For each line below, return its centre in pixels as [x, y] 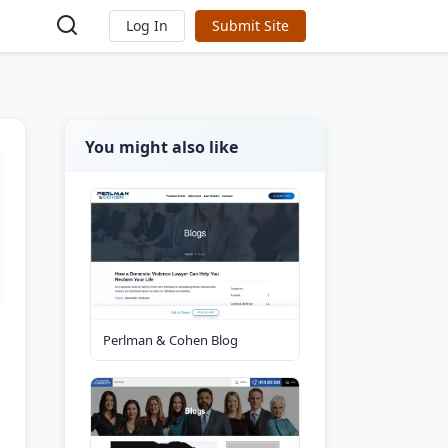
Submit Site [251, 25]
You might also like [161, 147]
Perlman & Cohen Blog [170, 339]
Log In [147, 25]
